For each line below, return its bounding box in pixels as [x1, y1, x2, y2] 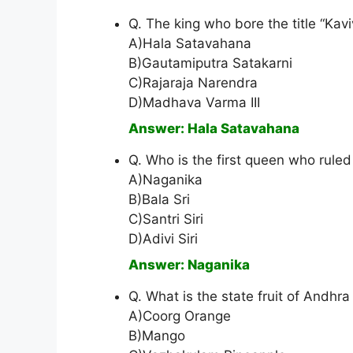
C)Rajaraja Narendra [128, 75, 258, 91]
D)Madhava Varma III [128, 95, 260, 111]
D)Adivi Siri [128, 231, 198, 247]
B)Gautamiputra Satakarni [128, 55, 292, 72]
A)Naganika [128, 172, 203, 188]
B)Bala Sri [128, 191, 190, 208]
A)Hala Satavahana [128, 35, 251, 52]
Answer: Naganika [128, 257, 250, 273]
